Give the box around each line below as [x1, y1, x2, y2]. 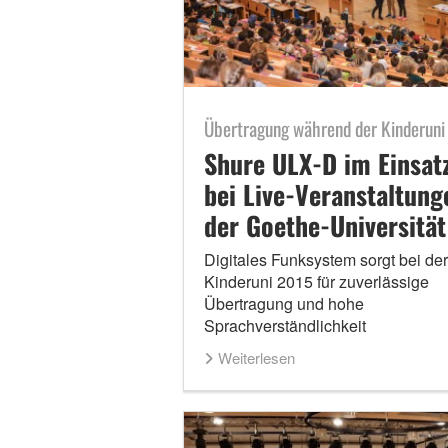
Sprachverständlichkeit [203, 314, 366, 338]
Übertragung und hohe [203, 292, 364, 316]
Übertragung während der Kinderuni [203, 114, 445, 144]
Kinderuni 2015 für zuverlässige [203, 270, 429, 294]
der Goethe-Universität [203, 206, 446, 246]
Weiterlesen [217, 347, 295, 369]
